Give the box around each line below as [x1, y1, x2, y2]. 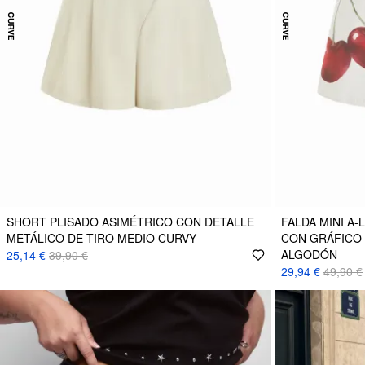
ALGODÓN [281, 245, 337, 262]
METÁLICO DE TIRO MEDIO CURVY [7, 229, 196, 246]
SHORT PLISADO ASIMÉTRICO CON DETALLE [7, 213, 254, 230]
